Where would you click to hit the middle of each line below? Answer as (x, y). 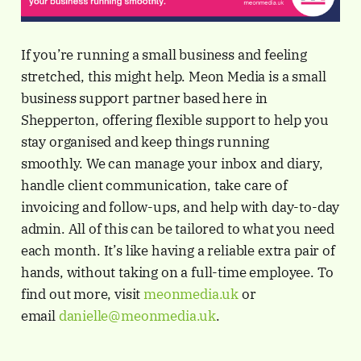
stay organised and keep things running (145, 142)
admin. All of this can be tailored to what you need (178, 229)
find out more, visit (82, 295)
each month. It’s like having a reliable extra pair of (178, 251)
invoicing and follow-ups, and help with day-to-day (180, 207)
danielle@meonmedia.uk (137, 316)
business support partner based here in (144, 99)
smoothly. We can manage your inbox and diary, (172, 164)
